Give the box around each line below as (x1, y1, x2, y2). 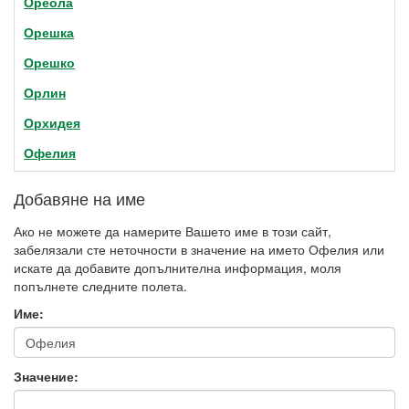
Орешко (24, 53, 75, 71)
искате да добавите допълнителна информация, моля (14, 258, 341, 277)
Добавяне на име (14, 186, 145, 210)
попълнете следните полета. (14, 277, 187, 295)
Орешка (24, 23, 74, 41)
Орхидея (24, 113, 80, 131)
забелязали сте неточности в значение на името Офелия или (14, 240, 384, 258)
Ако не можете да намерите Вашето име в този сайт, (14, 222, 331, 240)
